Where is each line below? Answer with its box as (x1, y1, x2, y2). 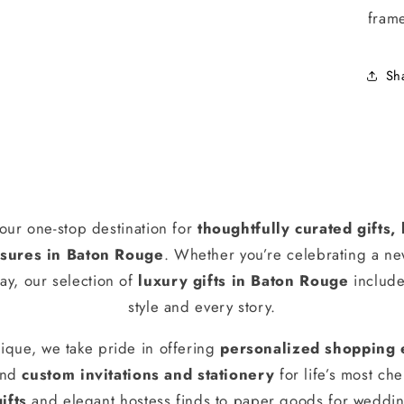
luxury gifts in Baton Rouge (138, 270, 349, 292)
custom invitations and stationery (22, 363, 275, 385)
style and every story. (128, 296, 276, 318)
